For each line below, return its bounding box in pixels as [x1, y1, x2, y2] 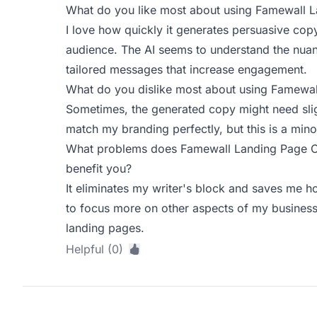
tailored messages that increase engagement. [65, 62, 307, 76]
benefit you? [65, 161, 132, 175]
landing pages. [65, 221, 144, 235]
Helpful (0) [65, 242, 123, 256]
